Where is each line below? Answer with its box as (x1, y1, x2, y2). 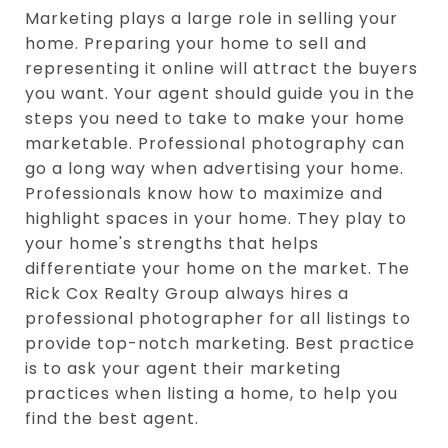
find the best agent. (25, 406, 199, 430)
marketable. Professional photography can (25, 131, 405, 155)
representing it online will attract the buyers (25, 56, 418, 80)
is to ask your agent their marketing (25, 356, 341, 380)
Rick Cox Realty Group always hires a (25, 281, 349, 305)
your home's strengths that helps (25, 231, 319, 255)
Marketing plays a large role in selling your (25, 6, 398, 30)
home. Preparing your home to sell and (25, 31, 367, 55)
